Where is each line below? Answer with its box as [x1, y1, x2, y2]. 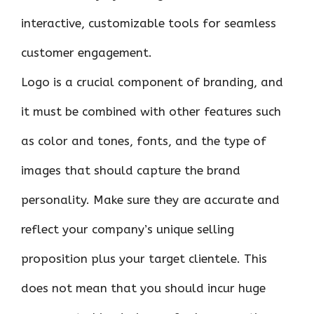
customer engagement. [21, 46, 152, 60]
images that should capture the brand [21, 163, 240, 177]
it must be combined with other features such [21, 104, 281, 118]
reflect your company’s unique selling [21, 222, 234, 236]
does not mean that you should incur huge [21, 281, 266, 295]
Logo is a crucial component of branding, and [21, 75, 283, 89]
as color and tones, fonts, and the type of [21, 134, 266, 148]
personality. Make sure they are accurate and [21, 193, 280, 207]
